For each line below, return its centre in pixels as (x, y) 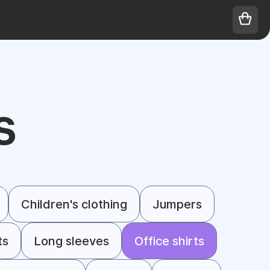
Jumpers (177, 204)
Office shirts (169, 241)
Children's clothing (74, 204)
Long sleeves (71, 241)
